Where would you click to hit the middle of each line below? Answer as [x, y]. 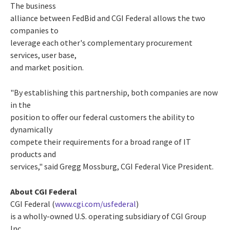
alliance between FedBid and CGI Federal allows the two [108, 18]
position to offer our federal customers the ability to [102, 117]
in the [21, 104]
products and [33, 154]
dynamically [31, 129]
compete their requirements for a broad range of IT [101, 141]
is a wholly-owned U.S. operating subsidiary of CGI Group [108, 216]
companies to [34, 30]
